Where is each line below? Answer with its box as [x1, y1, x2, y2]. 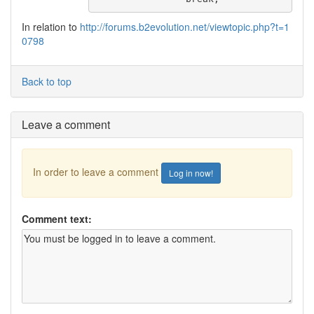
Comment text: [22, 212, 92, 226]
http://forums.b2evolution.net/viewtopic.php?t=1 [80, 20, 289, 34]
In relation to [22, 20, 80, 34]
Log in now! [169, 167, 213, 179]
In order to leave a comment [33, 164, 161, 179]
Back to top [22, 74, 71, 88]
